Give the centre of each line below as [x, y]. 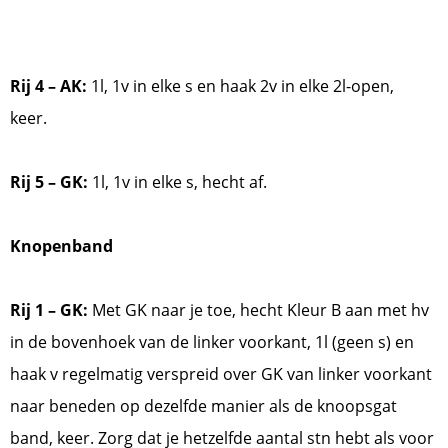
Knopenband [61, 246]
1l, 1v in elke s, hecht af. [179, 182]
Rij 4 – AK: [48, 86]
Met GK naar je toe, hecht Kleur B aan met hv [258, 310]
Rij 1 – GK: [49, 310]
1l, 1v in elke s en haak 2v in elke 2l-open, [240, 86]
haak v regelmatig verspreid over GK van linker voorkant [221, 374]
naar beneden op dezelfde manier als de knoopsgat [203, 406]
